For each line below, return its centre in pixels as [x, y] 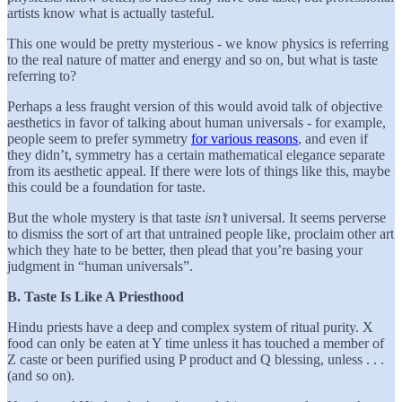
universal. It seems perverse [306, 217]
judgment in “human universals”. [100, 266]
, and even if [333, 138]
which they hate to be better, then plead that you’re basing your [185, 249]
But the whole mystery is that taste [106, 217]
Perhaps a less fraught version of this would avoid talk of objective [195, 106]
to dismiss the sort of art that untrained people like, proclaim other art [201, 233]
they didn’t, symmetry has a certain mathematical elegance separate [196, 154]
